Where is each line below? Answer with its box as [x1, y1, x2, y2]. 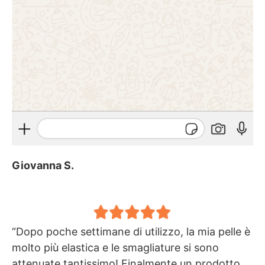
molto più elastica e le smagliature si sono [12, 241, 219, 254]
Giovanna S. [12, 159, 74, 172]
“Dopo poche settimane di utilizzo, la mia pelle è [12, 225, 250, 238]
